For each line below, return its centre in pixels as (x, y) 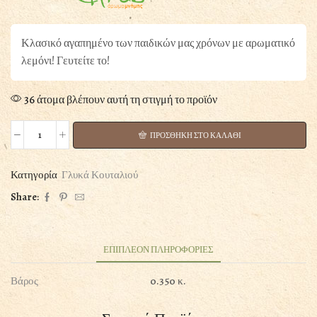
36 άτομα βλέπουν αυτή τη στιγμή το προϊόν (120, 100)
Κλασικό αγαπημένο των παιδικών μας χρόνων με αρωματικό (158, 43)
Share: (25, 197)
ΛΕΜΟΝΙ (62, 157)
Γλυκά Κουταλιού (100, 175)
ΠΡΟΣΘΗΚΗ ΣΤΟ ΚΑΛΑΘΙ (195, 135)
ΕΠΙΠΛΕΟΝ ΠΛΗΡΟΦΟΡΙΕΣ (158, 250)
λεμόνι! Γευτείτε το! (65, 60)
